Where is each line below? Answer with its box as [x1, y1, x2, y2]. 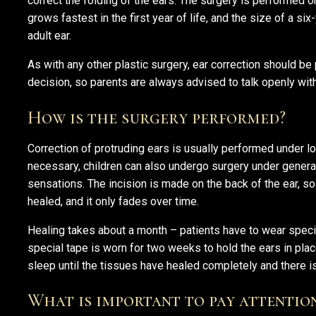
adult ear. [28, 29, 71, 43]
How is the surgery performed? [28, 106, 286, 128]
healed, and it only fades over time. [28, 194, 199, 208]
